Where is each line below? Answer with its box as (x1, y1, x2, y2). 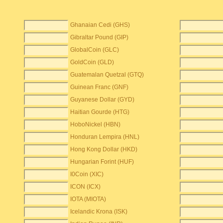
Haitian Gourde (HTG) (70, 109, 130, 115)
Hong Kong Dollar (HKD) (70, 146, 138, 153)
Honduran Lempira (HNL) (70, 133, 140, 140)
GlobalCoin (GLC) (70, 46, 119, 53)
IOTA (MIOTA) (70, 196, 107, 203)
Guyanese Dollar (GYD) (70, 96, 135, 103)
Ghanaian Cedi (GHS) (70, 21, 130, 28)
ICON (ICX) (70, 183, 101, 190)
